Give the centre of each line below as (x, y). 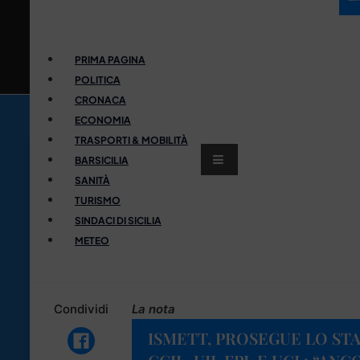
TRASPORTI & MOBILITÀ (131, 140)
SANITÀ (92, 180)
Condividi (81, 309)
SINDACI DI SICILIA (118, 220)
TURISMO (98, 200)
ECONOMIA (103, 120)
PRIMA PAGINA (110, 59)
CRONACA (100, 100)
